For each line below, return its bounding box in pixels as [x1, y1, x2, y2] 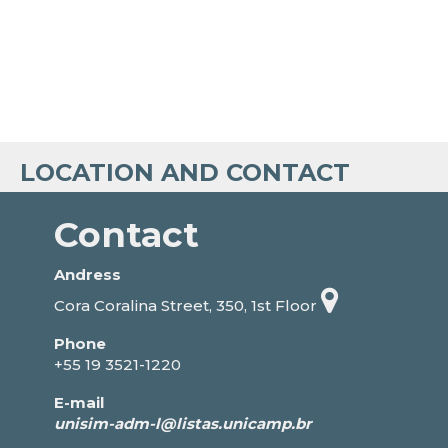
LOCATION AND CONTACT [20, 158, 350, 187]
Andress [53, 265, 121, 284]
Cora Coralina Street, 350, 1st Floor [53, 296, 321, 315]
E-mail [53, 393, 104, 412]
